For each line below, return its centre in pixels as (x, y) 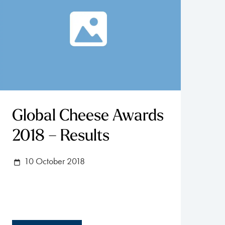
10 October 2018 (53, 161)
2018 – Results (61, 136)
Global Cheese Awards (88, 116)
